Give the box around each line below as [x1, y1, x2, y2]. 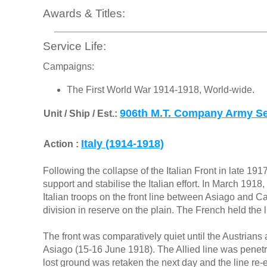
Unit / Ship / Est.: [44, 108, 120, 119]
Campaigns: [43, 61, 94, 72]
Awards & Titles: [43, 7, 125, 20]
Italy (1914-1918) [81, 138, 164, 150]
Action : [44, 139, 81, 150]
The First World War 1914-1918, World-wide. [67, 85, 254, 95]
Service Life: [43, 39, 106, 52]
